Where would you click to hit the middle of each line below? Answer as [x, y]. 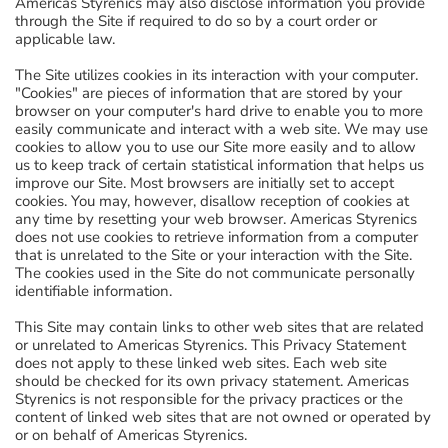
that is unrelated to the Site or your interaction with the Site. [213, 255]
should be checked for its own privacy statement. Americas [212, 381]
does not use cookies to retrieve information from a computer [216, 237]
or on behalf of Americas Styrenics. [131, 435]
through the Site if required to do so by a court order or [196, 21]
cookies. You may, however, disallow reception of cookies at [212, 201]
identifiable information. [93, 291]
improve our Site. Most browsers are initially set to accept [204, 183]
